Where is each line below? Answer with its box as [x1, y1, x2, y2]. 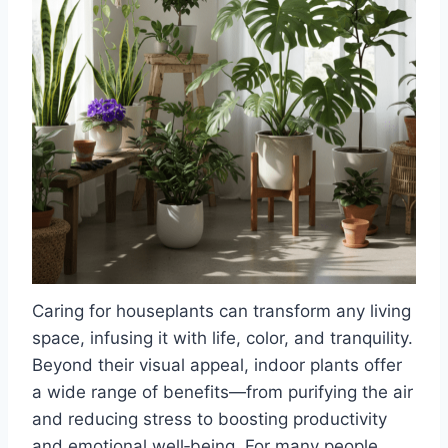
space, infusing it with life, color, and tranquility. [32, 328, 413, 349]
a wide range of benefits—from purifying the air [32, 382, 413, 403]
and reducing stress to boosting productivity [32, 409, 387, 430]
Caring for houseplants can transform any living [32, 301, 411, 322]
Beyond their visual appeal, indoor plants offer [32, 355, 402, 376]
